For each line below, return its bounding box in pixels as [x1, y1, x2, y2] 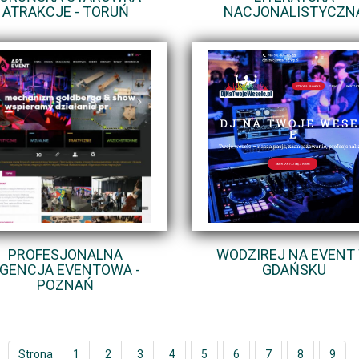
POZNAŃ [37, 276, 94, 293]
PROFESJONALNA [8, 245, 123, 263]
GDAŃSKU [261, 260, 326, 278]
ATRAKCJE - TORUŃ [2, 2, 129, 20]
